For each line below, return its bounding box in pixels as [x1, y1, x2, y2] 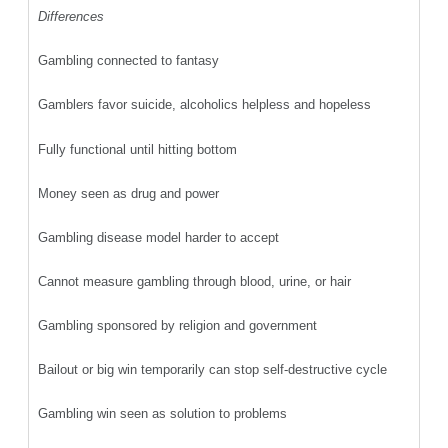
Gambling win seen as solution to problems [38, 406, 291, 422]
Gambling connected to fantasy [38, 53, 223, 69]
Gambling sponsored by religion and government [38, 318, 321, 334]
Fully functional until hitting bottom [38, 141, 241, 157]
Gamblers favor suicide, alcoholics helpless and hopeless [38, 97, 375, 113]
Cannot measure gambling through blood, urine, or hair [38, 274, 355, 289]
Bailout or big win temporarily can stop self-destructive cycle [38, 362, 391, 378]
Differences [38, 9, 108, 25]
